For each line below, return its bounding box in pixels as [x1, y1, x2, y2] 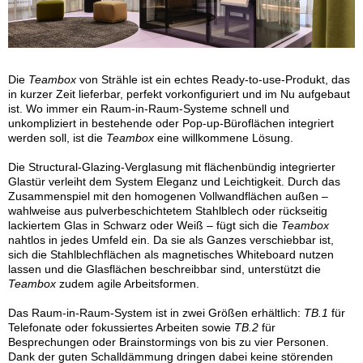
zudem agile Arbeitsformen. [56, 277, 199, 291]
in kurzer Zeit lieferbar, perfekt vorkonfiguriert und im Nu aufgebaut [8, 88, 350, 101]
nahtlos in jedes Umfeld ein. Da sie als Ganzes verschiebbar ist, [8, 233, 334, 247]
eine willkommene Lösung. [154, 131, 293, 145]
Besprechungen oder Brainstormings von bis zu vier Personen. [8, 335, 329, 349]
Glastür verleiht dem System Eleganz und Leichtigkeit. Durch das [8, 175, 340, 189]
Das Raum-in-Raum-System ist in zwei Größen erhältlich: [8, 306, 304, 320]
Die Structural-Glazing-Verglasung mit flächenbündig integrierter [8, 160, 335, 174]
